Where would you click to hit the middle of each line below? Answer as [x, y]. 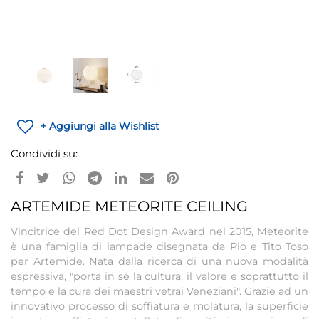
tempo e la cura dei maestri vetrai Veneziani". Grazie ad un [159, 291]
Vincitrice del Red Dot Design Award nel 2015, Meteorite [159, 231]
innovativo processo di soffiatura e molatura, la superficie [159, 306]
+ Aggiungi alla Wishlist [100, 126]
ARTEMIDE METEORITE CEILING [129, 206]
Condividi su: [44, 153]
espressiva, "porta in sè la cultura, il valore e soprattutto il [159, 276]
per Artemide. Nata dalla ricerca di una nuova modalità [159, 261]
